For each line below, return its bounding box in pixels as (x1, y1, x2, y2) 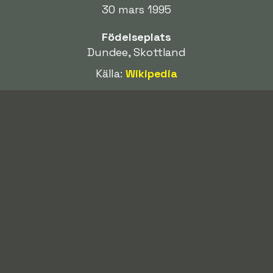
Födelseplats (102, 30, 171, 44)
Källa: (95, 66, 126, 81)
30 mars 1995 (102, 2, 171, 17)
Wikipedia (126, 66, 178, 81)
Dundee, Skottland (87, 45, 186, 60)
